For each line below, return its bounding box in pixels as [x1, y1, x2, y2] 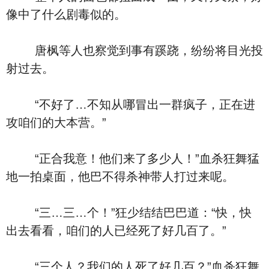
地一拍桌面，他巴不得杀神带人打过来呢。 [6, 170, 234, 183]
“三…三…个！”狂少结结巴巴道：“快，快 [6, 206, 252, 219]
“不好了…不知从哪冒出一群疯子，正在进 [6, 98, 255, 111]
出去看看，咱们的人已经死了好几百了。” [6, 224, 226, 237]
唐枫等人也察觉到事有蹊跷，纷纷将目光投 [6, 44, 263, 57]
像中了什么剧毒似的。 [6, 8, 126, 21]
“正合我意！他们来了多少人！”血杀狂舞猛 [6, 152, 259, 165]
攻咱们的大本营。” [6, 116, 106, 129]
